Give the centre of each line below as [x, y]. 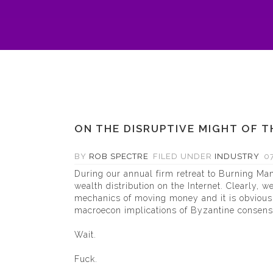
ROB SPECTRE [119, 156]
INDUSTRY [237, 156]
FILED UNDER [183, 156]
